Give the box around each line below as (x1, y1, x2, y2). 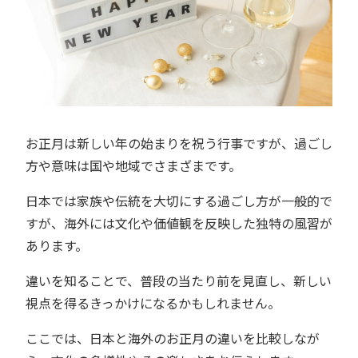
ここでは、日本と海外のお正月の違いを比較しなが (26, 328, 320, 348)
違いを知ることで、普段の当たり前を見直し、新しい (26, 271, 332, 291)
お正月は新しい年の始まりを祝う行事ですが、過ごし (26, 133, 332, 153)
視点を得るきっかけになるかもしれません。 (26, 293, 280, 313)
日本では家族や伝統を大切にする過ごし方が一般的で (26, 191, 332, 211)
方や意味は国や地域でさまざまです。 (26, 156, 241, 176)
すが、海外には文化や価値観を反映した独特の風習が (26, 213, 332, 233)
